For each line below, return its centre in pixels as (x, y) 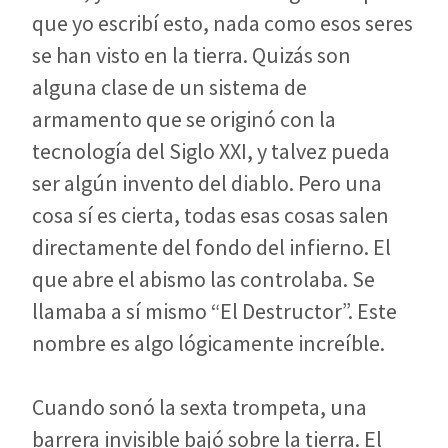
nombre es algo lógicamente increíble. (208, 343)
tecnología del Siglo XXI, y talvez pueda (211, 151)
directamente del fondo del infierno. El (211, 247)
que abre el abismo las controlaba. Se (203, 279)
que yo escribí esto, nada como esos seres (222, 23)
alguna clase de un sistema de (169, 87)
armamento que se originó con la (184, 119)
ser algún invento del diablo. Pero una (207, 183)
